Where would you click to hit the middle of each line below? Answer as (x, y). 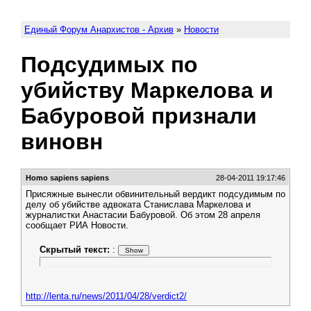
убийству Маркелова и (147, 90)
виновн (62, 142)
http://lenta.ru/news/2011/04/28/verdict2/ (106, 296)
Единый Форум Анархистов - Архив (99, 30)
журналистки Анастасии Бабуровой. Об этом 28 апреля (143, 215)
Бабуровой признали (139, 116)
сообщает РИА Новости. (77, 225)
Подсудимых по (109, 65)
